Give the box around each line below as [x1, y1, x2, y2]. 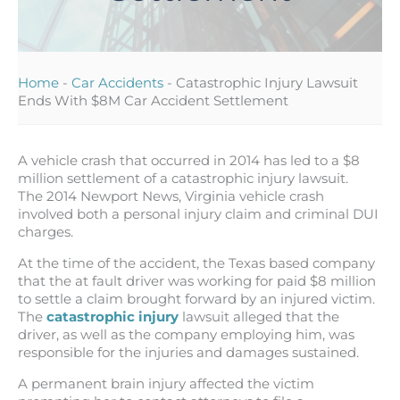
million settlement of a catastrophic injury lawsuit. [18, 171, 348, 187]
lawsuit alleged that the [179, 309, 339, 326]
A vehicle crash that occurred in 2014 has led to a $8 [18, 153, 360, 170]
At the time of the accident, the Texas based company [18, 255, 375, 272]
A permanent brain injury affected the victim [18, 375, 314, 392]
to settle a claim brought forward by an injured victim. [18, 291, 375, 308]
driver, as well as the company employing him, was [18, 327, 354, 344]
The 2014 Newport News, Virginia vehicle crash [18, 188, 324, 205]
